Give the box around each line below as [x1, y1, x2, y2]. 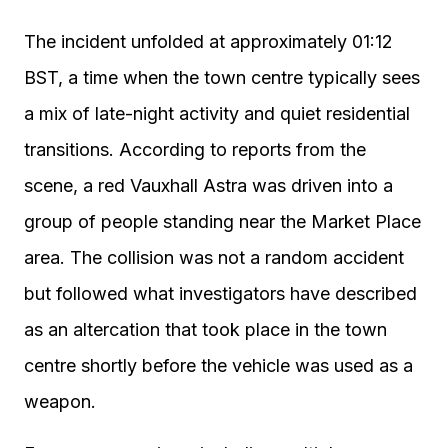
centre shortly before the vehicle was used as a [24, 355, 413, 376]
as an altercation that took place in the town [24, 319, 387, 340]
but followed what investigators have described [24, 283, 417, 304]
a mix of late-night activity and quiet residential [24, 103, 410, 124]
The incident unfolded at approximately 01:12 [24, 31, 393, 52]
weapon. [24, 391, 96, 412]
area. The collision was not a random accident [24, 247, 404, 268]
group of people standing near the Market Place [24, 211, 421, 232]
